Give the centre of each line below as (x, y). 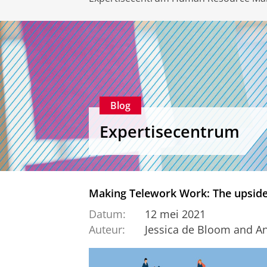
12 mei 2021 (175, 214)
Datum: (107, 214)
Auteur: (107, 230)
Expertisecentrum (170, 131)
